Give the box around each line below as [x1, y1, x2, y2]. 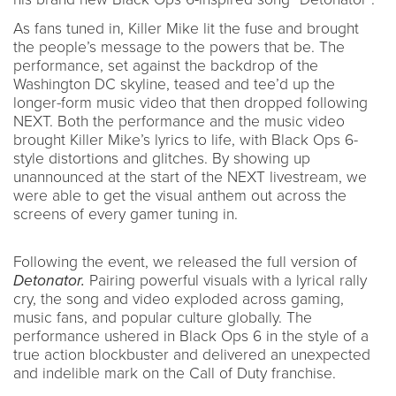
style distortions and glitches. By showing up [13, 148, 310, 168]
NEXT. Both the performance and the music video [13, 111, 345, 131]
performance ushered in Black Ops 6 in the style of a [13, 326, 369, 346]
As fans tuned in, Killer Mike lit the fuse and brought [13, 19, 359, 38]
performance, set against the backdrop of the [13, 56, 318, 75]
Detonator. [13, 270, 89, 290]
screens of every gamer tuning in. [13, 204, 242, 224]
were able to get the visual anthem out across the [13, 186, 346, 205]
